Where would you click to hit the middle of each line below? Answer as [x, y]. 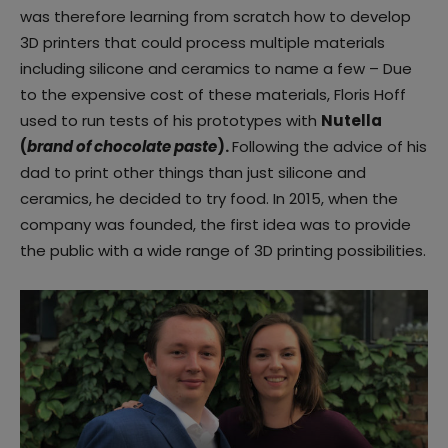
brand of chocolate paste [122, 146]
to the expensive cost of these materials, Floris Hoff [213, 94]
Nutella [351, 120]
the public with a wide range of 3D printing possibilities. [223, 250]
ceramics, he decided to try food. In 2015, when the [209, 198]
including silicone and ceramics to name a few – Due [216, 68]
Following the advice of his [329, 146]
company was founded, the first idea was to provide [215, 224]
